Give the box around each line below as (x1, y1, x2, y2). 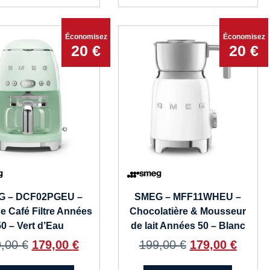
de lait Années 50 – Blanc (130, 221, 245, 231)
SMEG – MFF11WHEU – (134, 192, 242, 202)
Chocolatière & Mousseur (130, 206, 246, 217)
